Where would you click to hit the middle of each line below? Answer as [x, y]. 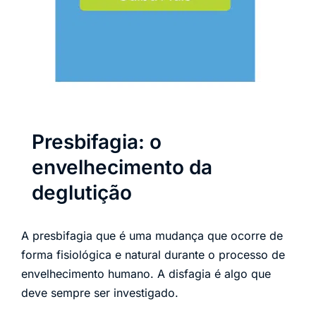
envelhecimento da [122, 167]
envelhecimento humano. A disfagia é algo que [146, 273]
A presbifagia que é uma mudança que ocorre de [152, 235]
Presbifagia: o [97, 141]
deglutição [82, 192]
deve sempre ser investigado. [100, 292]
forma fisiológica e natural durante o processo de [153, 254]
